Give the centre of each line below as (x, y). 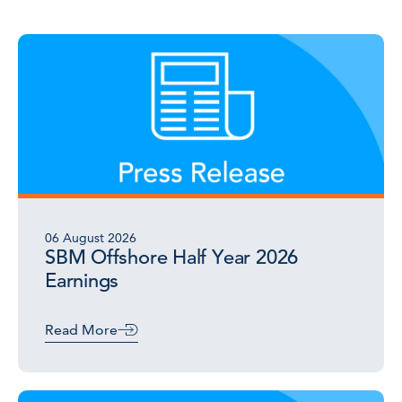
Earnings (82, 280)
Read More (81, 330)
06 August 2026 (91, 238)
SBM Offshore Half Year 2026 (172, 257)
